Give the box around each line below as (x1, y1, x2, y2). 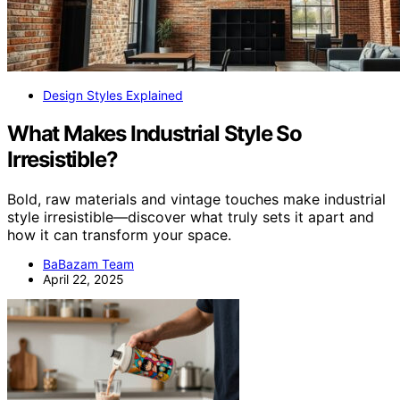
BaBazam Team (43, 256, 134, 272)
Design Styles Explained (43, 87, 183, 104)
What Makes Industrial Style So (7, 121, 302, 147)
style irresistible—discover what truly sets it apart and (7, 208, 374, 227)
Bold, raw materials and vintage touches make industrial (7, 190, 386, 209)
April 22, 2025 (43, 271, 124, 287)
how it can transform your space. (7, 226, 231, 245)
